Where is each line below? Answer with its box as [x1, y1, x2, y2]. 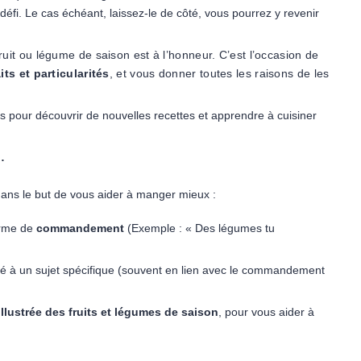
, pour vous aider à [218, 305, 314, 318]
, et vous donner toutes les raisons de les [109, 67, 330, 80]
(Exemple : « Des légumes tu [124, 222, 275, 234]
